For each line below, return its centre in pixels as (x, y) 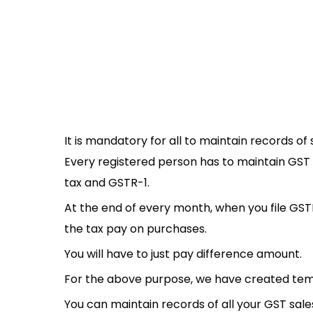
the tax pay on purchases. (136, 229)
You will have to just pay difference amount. (183, 254)
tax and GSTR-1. (107, 183)
